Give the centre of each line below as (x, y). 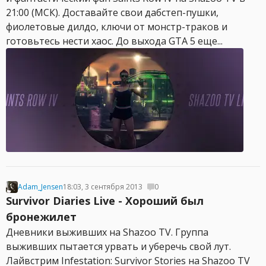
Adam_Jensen (40, 187)
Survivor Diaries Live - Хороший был (105, 201)
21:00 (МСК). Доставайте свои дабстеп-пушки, (112, 12)
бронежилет (41, 217)
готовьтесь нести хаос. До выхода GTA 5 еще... (114, 41)
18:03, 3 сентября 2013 (103, 187)
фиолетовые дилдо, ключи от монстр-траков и (117, 27)
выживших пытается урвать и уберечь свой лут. (118, 246)
